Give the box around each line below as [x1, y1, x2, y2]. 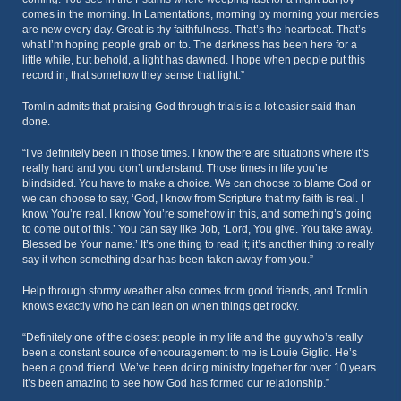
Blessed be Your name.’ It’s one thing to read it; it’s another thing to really [22, 238, 374, 251]
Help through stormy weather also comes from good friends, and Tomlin [22, 285, 368, 297]
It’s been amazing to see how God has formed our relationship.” [22, 377, 329, 389]
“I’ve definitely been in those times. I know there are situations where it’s [22, 147, 369, 159]
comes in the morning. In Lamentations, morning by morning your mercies [22, 8, 379, 21]
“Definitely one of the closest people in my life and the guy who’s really [22, 331, 363, 344]
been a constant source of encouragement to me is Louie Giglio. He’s [22, 346, 357, 359]
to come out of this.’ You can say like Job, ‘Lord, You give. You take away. [22, 223, 373, 235]
